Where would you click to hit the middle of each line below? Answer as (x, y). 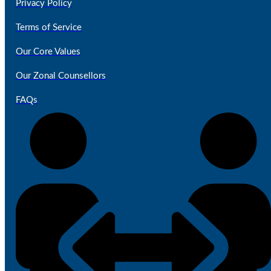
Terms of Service (49, 28)
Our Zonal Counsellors (61, 76)
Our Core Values (48, 52)
